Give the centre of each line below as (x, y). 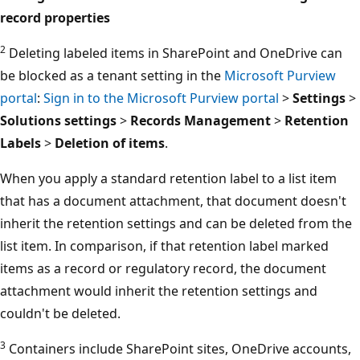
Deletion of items (110, 143)
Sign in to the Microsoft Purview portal (161, 98)
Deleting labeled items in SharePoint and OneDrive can (174, 53)
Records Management (200, 120)
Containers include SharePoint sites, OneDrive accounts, (178, 348)
